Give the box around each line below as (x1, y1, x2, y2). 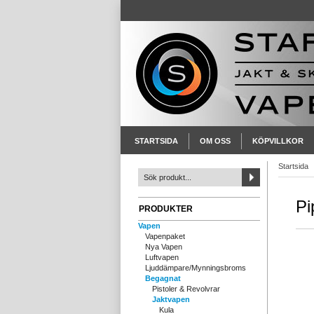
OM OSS (200, 137, 231, 145)
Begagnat (145, 274, 181, 282)
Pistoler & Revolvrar (152, 285, 220, 293)
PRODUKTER (139, 204, 193, 214)
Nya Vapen (145, 243, 182, 251)
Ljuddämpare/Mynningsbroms (145, 264, 246, 272)
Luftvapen (145, 253, 179, 261)
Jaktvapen (152, 295, 190, 303)
